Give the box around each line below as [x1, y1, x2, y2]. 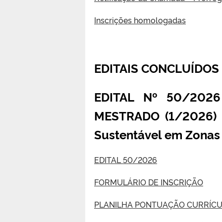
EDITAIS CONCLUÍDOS [94, 59, 219, 76]
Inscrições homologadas [94, 14, 186, 25]
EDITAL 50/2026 [94, 154, 157, 165]
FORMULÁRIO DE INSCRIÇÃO [94, 176, 203, 187]
